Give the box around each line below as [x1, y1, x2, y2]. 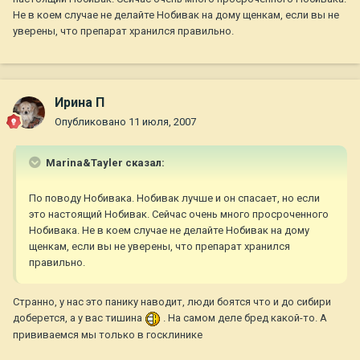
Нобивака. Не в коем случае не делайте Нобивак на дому [29, 224, 309, 237]
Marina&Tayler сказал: [43, 157, 165, 170]
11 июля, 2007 [129, 116, 196, 129]
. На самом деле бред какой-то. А [161, 312, 327, 325]
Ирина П [55, 95, 104, 111]
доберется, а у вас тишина [13, 312, 145, 325]
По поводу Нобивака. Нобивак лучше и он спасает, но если [29, 192, 320, 205]
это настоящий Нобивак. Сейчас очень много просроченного [29, 208, 329, 221]
